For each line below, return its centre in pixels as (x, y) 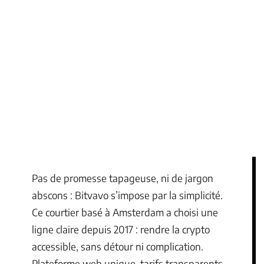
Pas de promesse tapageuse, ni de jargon (123, 178)
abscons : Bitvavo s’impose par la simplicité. (127, 195)
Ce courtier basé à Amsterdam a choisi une (125, 212)
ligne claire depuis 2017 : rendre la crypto (121, 229)
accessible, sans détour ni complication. (118, 246)
